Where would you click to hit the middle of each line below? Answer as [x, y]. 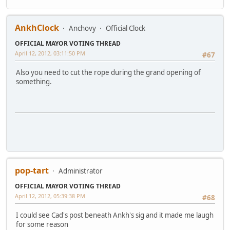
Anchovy [82, 28]
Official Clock [126, 28]
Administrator [81, 171]
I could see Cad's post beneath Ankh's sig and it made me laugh [115, 215]
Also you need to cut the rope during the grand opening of [108, 73]
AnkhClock [37, 27]
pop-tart [32, 170]
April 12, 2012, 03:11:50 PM [50, 53]
